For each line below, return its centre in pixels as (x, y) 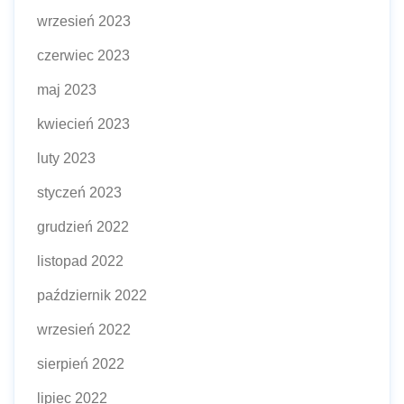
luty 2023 (66, 158)
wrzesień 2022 (84, 329)
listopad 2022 (80, 261)
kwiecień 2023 (83, 124)
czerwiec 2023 (83, 55)
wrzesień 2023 (84, 21)
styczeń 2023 (79, 192)
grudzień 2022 (83, 226)
